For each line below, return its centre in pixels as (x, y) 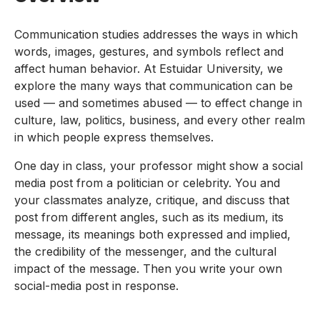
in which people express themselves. (114, 137)
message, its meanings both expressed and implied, (152, 235)
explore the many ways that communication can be (154, 86)
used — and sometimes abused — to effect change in (158, 103)
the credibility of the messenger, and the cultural (145, 252)
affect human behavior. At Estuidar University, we (149, 69)
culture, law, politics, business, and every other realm (160, 120)
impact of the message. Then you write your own (148, 269)
